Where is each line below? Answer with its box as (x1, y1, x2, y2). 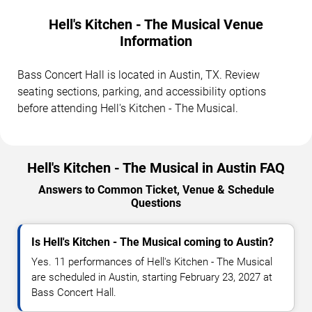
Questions (131, 196, 181, 210)
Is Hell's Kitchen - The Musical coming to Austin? (31, 235, 274, 249)
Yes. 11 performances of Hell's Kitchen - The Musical (31, 256, 272, 269)
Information (120, 33, 192, 50)
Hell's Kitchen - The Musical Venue (49, 16, 263, 33)
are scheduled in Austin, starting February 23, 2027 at (31, 271, 272, 284)
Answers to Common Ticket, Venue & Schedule (38, 183, 274, 197)
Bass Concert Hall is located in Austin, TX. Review (17, 68, 260, 82)
